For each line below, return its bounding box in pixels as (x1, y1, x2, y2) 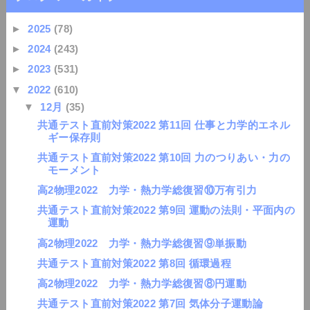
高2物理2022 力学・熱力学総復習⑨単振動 (37, 237, 246, 249)
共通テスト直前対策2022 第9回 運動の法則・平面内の (37, 204, 295, 217)
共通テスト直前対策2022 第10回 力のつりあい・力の (37, 151, 290, 163)
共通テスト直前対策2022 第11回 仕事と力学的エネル (37, 118, 290, 131)
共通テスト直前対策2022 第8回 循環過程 (37, 257, 231, 269)
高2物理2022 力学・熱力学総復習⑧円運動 (37, 277, 246, 290)
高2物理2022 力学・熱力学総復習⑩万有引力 (37, 184, 257, 197)
